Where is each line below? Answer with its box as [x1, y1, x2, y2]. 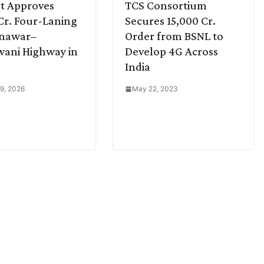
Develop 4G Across [125, 45, 218, 58]
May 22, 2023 [132, 84, 178, 94]
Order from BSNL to [125, 29, 223, 43]
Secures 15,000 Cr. [125, 14, 216, 28]
